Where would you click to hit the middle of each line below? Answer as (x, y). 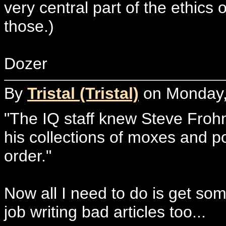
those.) (29, 26)
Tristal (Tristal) (83, 93)
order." (28, 156)
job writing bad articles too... (105, 212)
